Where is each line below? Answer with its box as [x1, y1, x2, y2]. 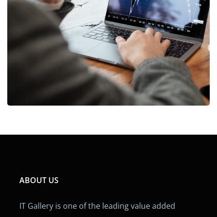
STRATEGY [115, 30, 150, 39]
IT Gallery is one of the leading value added [19, 201, 175, 212]
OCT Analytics [69, 6, 148, 22]
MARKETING [67, 30, 108, 39]
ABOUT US [19, 175, 59, 186]
